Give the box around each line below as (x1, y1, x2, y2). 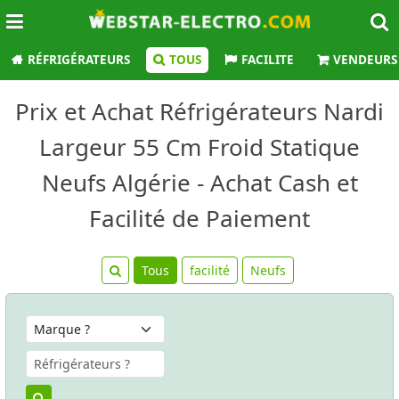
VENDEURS (333, 52, 397, 68)
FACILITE (241, 52, 294, 68)
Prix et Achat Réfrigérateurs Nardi (15, 95, 384, 127)
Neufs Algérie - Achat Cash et (41, 167, 358, 199)
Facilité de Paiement (89, 202, 310, 234)
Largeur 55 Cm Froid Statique (39, 131, 360, 163)
